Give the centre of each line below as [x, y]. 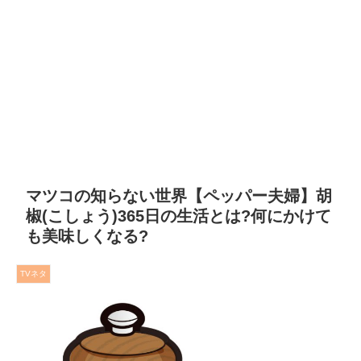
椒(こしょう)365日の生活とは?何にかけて [178, 216]
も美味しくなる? [87, 236]
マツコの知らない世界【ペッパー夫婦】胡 [179, 195]
